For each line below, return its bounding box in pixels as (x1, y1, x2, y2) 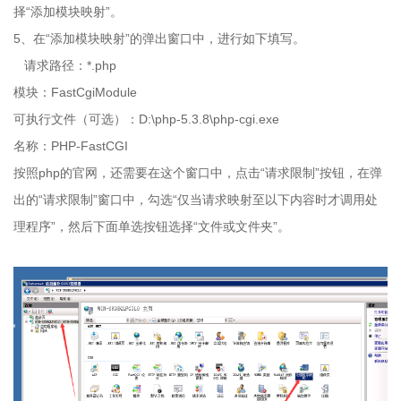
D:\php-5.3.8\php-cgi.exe (139, 112, 279, 127)
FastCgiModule (51, 85, 137, 100)
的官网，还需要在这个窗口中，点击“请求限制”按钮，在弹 (60, 166, 382, 181)
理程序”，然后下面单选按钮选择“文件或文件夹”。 (13, 219, 290, 235)
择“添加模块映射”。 (13, 4, 123, 20)
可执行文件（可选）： (13, 112, 139, 127)
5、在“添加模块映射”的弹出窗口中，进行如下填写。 (13, 31, 305, 47)
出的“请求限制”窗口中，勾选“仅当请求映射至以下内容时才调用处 (13, 192, 378, 208)
